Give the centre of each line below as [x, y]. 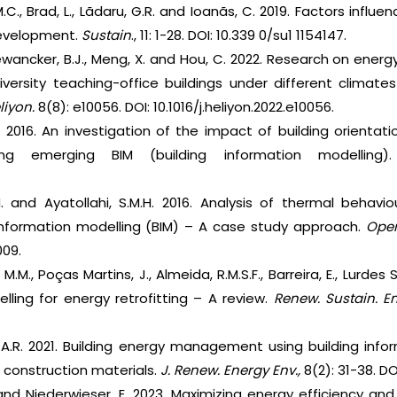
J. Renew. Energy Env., [231, 370]
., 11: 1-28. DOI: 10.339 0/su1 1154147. [239, 35]
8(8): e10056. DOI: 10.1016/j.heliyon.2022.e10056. [185, 107]
